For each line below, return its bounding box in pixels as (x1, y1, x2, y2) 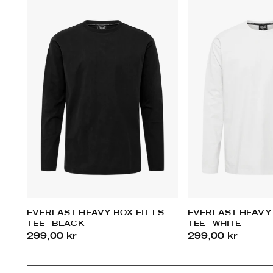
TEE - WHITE (188, 221, 241, 228)
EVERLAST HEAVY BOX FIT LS (27, 210, 165, 217)
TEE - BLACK (27, 221, 85, 228)
